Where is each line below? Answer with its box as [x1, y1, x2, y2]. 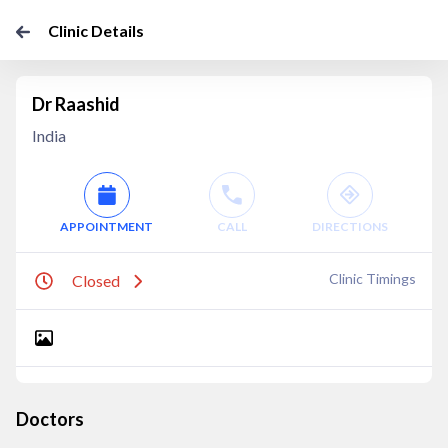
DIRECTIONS [311, 219, 388, 234]
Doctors [16, 408, 84, 430]
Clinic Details [48, 21, 144, 40]
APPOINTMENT [60, 219, 154, 234]
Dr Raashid [32, 93, 120, 115]
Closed [72, 271, 120, 290]
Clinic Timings [329, 270, 416, 287]
